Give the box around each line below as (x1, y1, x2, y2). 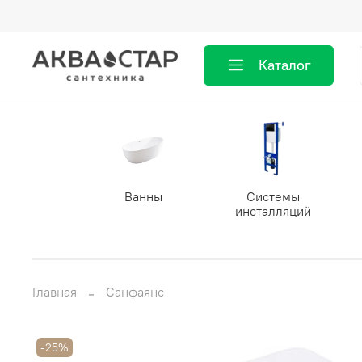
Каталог (259, 56, 312, 74)
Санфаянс (106, 283, 164, 300)
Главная (32, 283, 77, 300)
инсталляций (235, 203, 311, 220)
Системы (246, 188, 300, 205)
